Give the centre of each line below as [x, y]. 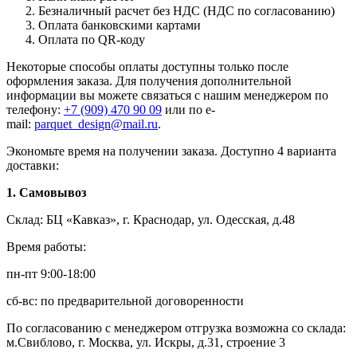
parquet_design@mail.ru [96, 124]
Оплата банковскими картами [120, 25]
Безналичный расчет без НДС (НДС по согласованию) [186, 10]
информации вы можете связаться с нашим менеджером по [167, 95]
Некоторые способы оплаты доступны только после [147, 66]
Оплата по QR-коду [92, 39]
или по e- [188, 109]
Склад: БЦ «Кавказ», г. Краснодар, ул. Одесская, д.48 [151, 219]
